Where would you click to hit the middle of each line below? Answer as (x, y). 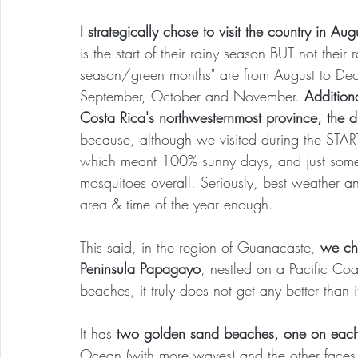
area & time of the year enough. (177, 203)
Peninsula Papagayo (140, 268)
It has (98, 333)
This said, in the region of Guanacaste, (198, 247)
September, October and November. (192, 95)
